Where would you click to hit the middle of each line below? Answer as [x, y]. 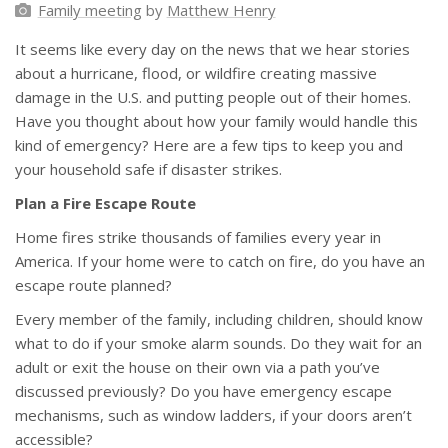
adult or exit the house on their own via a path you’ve [197, 367]
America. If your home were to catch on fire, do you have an [220, 261]
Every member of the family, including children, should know [219, 319]
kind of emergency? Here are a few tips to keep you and [209, 145]
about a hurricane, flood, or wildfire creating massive [196, 73]
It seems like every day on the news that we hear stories [212, 49]
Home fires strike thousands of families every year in [198, 237]
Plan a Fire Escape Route [105, 203]
